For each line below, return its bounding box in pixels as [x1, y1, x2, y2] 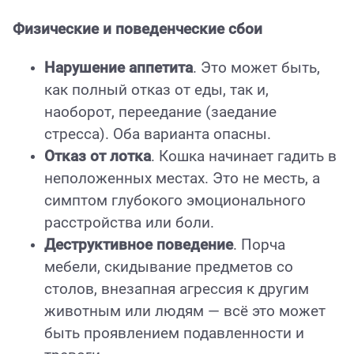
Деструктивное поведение [44, 236, 233, 254]
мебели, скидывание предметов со [44, 258, 293, 277]
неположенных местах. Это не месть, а [44, 170, 320, 188]
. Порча [233, 236, 285, 254]
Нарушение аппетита [44, 59, 193, 77]
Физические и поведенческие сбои [13, 20, 262, 38]
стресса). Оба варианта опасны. [44, 126, 271, 144]
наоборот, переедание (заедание [44, 104, 277, 122]
